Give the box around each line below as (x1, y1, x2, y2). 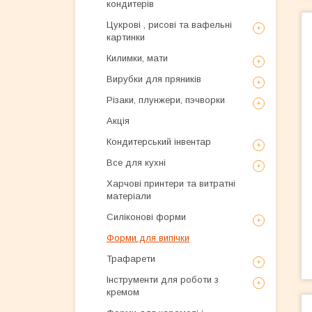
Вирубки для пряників (107, 74, 201, 84)
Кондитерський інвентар (107, 136, 211, 147)
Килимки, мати (107, 53, 168, 63)
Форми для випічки (107, 233, 189, 243)
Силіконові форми (107, 212, 186, 222)
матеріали (107, 191, 151, 201)
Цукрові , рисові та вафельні (107, 19, 232, 30)
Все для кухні (107, 157, 166, 168)
